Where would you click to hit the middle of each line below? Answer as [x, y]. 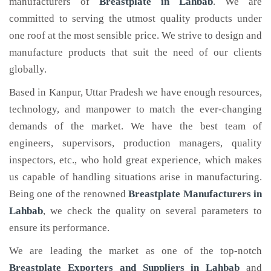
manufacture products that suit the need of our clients [135, 52]
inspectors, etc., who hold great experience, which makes [135, 160]
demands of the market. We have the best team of [135, 126]
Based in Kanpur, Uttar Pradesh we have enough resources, [135, 92]
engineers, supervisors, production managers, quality [135, 143]
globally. [28, 69]
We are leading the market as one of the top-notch [135, 251]
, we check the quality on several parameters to [152, 211]
